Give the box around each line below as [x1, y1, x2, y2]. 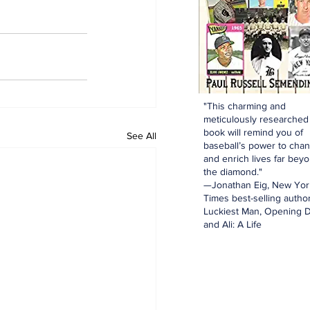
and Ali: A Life [203, 219, 262, 230]
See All [127, 130, 156, 141]
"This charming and [203, 100, 286, 111]
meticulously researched [203, 113, 309, 125]
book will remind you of [203, 127, 303, 138]
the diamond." [203, 166, 262, 177]
